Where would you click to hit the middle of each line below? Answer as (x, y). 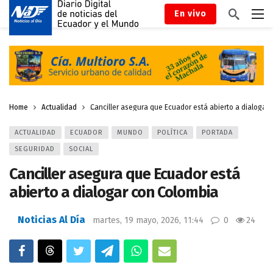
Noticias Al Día (51, 219)
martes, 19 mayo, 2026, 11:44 (148, 220)
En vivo (190, 13)
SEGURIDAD (35, 149)
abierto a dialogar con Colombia (114, 192)
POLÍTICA (172, 132)
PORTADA (217, 132)
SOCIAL (81, 149)
